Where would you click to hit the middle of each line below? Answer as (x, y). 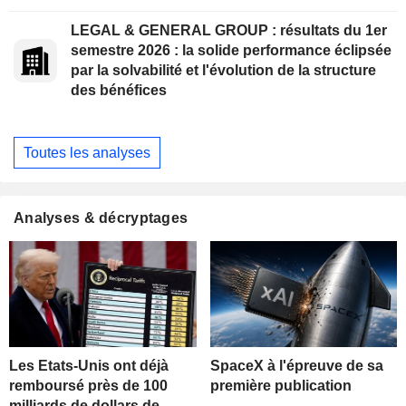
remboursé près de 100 (88, 385)
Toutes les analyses (87, 152)
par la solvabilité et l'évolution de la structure (223, 71)
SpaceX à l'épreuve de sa (296, 365)
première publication (280, 385)
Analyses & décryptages (101, 218)
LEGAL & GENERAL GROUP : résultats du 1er (229, 31)
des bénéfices (119, 91)
